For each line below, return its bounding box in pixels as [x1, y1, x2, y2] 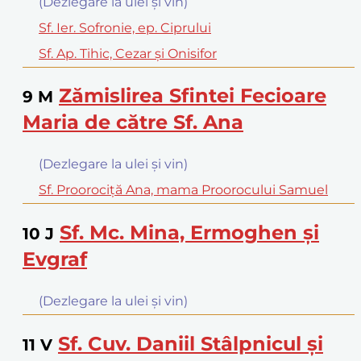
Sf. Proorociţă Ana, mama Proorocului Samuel [39, 182, 328, 198]
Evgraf [23, 247, 87, 272]
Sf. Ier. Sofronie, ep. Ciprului [39, 19, 211, 35]
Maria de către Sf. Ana [23, 110, 243, 135]
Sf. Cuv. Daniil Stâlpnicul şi [58, 332, 323, 356]
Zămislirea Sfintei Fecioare [59, 84, 326, 108]
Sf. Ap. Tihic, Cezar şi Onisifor [39, 45, 217, 61]
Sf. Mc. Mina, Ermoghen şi [60, 221, 319, 245]
